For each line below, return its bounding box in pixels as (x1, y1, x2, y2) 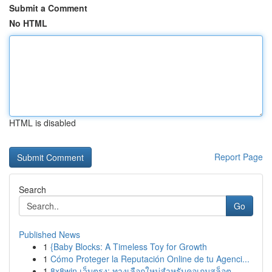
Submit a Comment (9, 2, 87, 14)
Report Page (214, 151, 263, 163)
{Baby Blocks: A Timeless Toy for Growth (50, 240, 207, 253)
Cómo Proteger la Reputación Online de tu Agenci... (50, 253, 250, 265)
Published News (19, 228, 80, 240)
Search (19, 183, 46, 195)
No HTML (9, 17, 47, 29)
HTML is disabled (9, 117, 76, 129)
